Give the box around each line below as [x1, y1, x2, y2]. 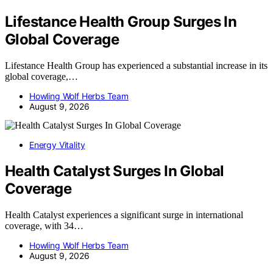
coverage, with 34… [5, 220, 83, 231]
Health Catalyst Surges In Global [5, 161, 224, 180]
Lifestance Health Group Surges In [5, 13, 237, 31]
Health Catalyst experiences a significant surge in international [5, 209, 243, 220]
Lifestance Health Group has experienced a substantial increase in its [5, 60, 268, 71]
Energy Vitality [29, 140, 85, 151]
